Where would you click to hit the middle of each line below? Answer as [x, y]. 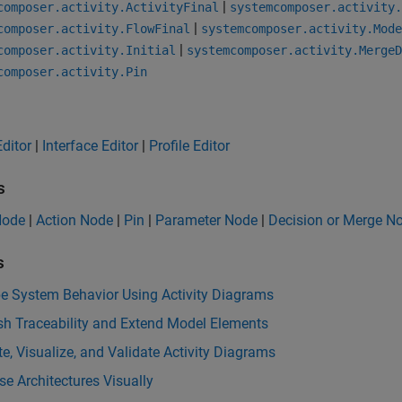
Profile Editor [189, 146]
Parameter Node [206, 220]
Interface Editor [90, 146]
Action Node [74, 220]
